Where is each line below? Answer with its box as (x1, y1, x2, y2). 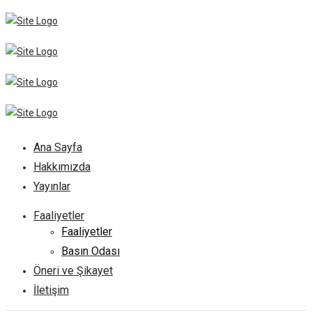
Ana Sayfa (33, 141, 82, 154)
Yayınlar (33, 180, 70, 193)
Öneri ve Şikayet (33, 264, 113, 277)
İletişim (33, 283, 69, 297)
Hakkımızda (33, 160, 91, 173)
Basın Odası (61, 244, 120, 258)
